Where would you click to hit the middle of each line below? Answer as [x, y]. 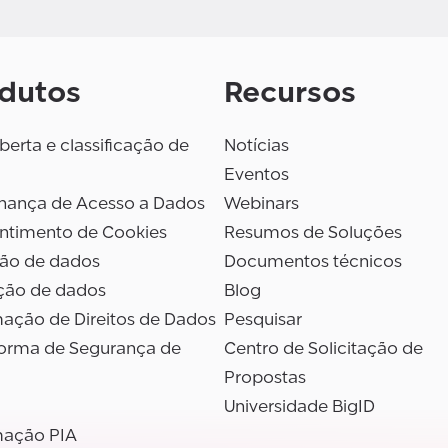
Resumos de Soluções [313, 233]
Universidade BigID [299, 407]
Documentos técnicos [313, 262]
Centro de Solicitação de [323, 349]
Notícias [256, 146]
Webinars [261, 204]
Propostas [265, 378]
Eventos [256, 175]
